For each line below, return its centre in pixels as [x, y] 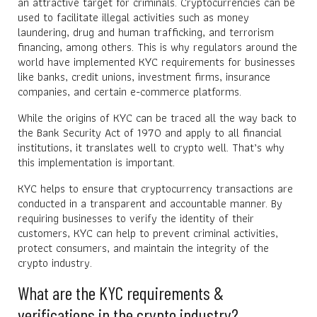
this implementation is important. [96, 162]
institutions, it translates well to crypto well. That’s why [151, 147]
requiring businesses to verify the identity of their [136, 218]
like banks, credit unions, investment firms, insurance [144, 76]
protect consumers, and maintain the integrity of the [143, 248]
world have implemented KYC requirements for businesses [156, 62]
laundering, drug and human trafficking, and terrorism [146, 32]
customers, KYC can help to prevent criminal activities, [148, 233]
